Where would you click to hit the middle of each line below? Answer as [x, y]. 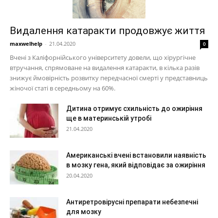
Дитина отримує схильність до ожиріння [134, 109]
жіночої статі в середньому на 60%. [63, 88]
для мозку [84, 212]
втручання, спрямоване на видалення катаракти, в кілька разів [105, 68]
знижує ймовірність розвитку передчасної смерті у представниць [109, 78]
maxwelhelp [26, 44]
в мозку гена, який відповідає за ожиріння [136, 165]
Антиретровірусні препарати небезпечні [132, 202]
